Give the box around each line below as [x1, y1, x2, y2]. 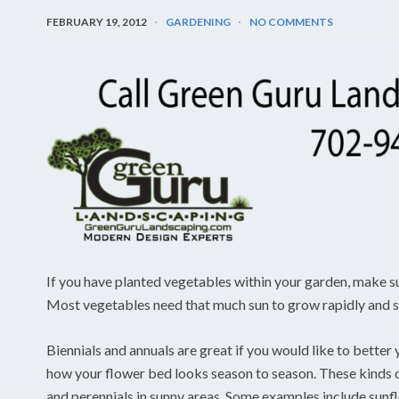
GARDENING [166, 14, 231, 28]
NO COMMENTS [249, 14, 333, 28]
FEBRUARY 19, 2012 [46, 14, 147, 28]
